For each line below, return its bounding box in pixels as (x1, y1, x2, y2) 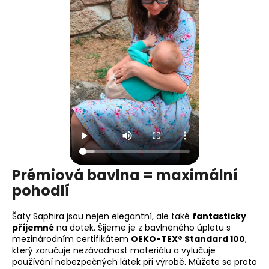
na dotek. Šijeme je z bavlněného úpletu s (54, 222, 231, 234)
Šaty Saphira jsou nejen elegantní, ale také (12, 210, 192, 223)
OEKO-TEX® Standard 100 (131, 233, 245, 246)
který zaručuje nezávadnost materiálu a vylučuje (12, 244, 216, 257)
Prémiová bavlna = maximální (12, 165, 238, 186)
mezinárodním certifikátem (12, 233, 131, 246)
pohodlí (12, 181, 70, 201)
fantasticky (192, 210, 246, 223)
